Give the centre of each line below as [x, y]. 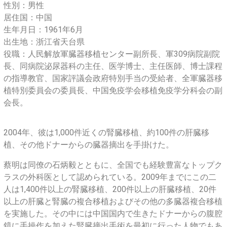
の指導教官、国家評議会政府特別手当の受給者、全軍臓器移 [113, 78]
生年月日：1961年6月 [43, 29]
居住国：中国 [28, 17]
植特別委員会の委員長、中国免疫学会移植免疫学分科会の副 [113, 90]
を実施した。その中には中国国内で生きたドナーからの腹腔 [113, 213]
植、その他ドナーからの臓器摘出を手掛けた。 [89, 144]
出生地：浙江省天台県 [44, 42]
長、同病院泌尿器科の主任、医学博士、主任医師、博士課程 [113, 66]
